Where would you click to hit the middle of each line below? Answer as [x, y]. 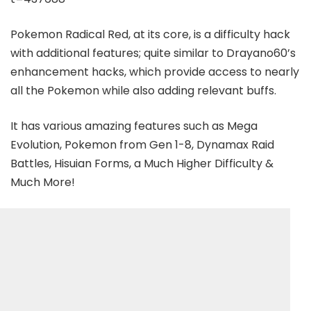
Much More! [43, 183]
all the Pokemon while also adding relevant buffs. [143, 91]
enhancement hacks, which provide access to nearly [155, 72]
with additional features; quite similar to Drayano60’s [153, 53]
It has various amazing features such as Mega [134, 126]
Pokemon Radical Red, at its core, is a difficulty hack [150, 35]
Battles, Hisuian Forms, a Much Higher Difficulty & [142, 164]
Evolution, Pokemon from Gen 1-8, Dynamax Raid [142, 145]
